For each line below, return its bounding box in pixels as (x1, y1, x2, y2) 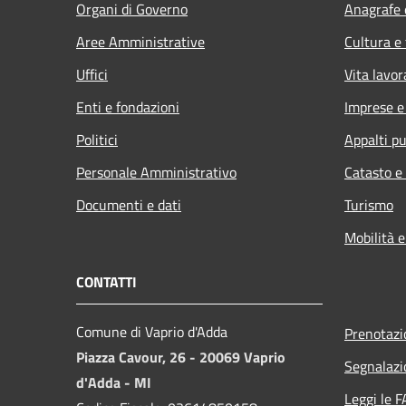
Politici (76, 128, 118, 150)
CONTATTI (76, 270, 137, 293)
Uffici (76, 63, 108, 85)
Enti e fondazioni (76, 95, 179, 118)
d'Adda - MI (76, 371, 151, 393)
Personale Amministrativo (76, 160, 237, 183)
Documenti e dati (76, 193, 181, 216)
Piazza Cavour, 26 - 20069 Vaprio (76, 345, 285, 368)
